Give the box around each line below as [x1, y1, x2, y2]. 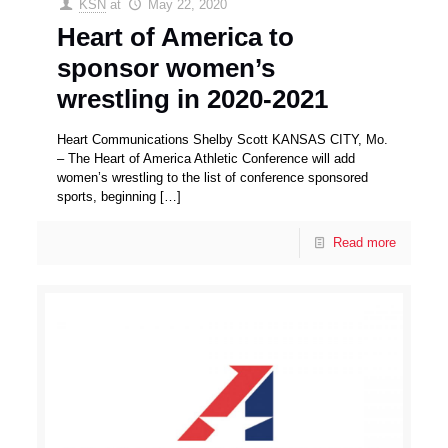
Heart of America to [57, 21, 295, 52]
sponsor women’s [57, 52, 276, 83]
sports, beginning [57, 188, 157, 204]
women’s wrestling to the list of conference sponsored [57, 169, 369, 185]
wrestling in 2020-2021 [57, 83, 329, 114]
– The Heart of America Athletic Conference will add [57, 150, 356, 166]
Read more [332, 234, 396, 250]
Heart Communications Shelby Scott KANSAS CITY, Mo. [57, 131, 389, 147]
